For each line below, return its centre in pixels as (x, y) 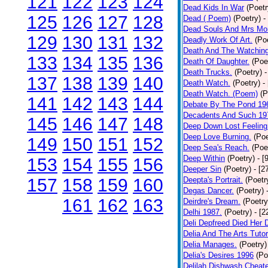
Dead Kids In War (214, 7)
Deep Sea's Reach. (216, 147)
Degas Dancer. (208, 191)
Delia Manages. (210, 244)
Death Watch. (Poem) (220, 94)
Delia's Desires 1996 (218, 255)
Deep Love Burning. (217, 137)
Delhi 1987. (202, 212)
